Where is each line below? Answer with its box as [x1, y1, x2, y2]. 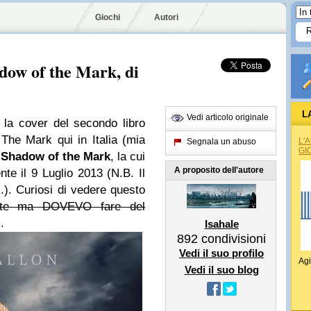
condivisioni [198, 232, 266, 246]
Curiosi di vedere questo [16, 183, 146, 196]
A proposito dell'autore [174, 165, 264, 175]
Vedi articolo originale [187, 112, 269, 122]
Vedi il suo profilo [179, 247, 264, 259]
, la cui [110, 150, 145, 163]
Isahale [204, 218, 239, 230]
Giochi [95, 12, 120, 22]
